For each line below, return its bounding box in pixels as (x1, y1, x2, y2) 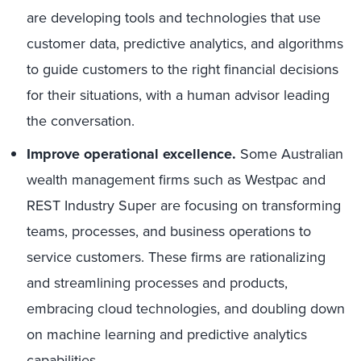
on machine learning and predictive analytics (27, 324, 307, 345)
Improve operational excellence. (27, 143, 240, 164)
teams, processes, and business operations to (27, 221, 311, 242)
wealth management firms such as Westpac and (27, 169, 326, 190)
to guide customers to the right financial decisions (27, 59, 338, 80)
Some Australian (240, 143, 343, 164)
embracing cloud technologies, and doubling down (27, 298, 345, 319)
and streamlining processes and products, (27, 272, 288, 293)
